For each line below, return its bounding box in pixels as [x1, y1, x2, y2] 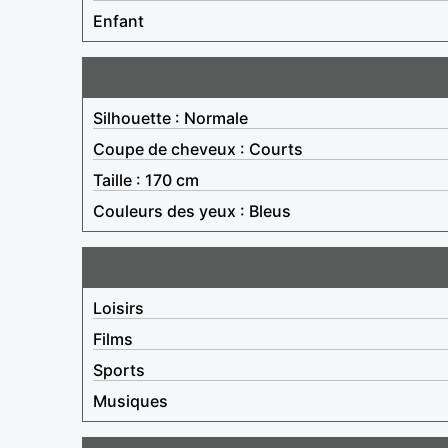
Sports [93, 359, 145, 380]
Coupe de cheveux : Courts [93, 138, 303, 159]
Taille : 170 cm [93, 169, 199, 190]
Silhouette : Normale [93, 107, 248, 128]
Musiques [93, 390, 168, 411]
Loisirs [93, 297, 144, 318]
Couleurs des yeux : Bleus [93, 200, 291, 221]
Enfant [93, 10, 144, 31]
